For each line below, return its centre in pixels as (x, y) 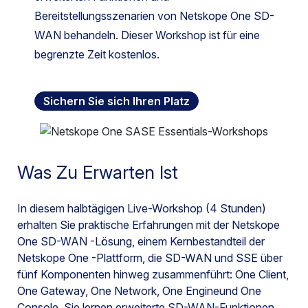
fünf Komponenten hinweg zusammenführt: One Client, (153, 274)
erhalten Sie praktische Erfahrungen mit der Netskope (148, 224)
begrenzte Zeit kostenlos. (97, 54)
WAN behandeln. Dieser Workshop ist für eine (147, 35)
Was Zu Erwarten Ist (98, 172)
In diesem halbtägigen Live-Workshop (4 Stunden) (142, 208)
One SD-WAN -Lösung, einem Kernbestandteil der (141, 241)
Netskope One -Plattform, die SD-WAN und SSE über (150, 257)
